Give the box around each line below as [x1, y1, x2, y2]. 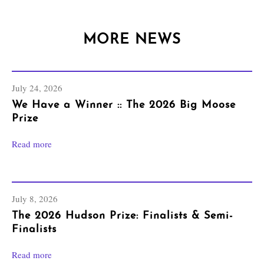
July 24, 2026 [12, 82, 62, 94]
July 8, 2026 [12, 193, 58, 204]
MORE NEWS [83, 33, 181, 47]
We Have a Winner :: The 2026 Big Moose [12, 100, 236, 111]
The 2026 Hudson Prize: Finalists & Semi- [12, 210, 233, 222]
